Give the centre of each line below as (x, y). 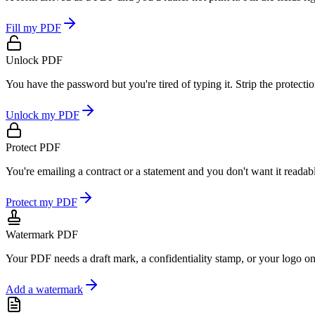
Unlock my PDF (43, 115)
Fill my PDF (33, 27)
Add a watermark (44, 289)
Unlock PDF (34, 60)
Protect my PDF (41, 202)
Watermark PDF (42, 234)
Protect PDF (33, 147)
